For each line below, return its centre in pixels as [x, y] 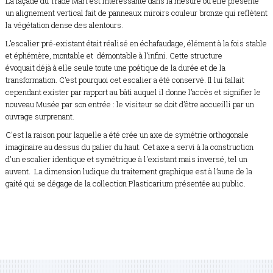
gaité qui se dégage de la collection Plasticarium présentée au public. [125, 183]
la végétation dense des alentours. [64, 25]
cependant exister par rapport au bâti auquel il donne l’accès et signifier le [133, 92]
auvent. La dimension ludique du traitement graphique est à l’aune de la [129, 171]
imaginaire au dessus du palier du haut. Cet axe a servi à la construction [129, 147]
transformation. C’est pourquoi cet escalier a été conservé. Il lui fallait [125, 80]
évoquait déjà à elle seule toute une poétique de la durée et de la [115, 67]
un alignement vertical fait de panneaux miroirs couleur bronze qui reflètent [136, 12]
